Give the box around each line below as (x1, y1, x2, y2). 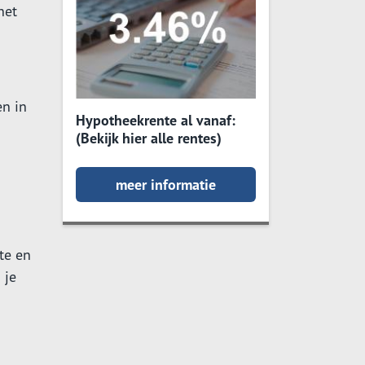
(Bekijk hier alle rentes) (76, 129, 222, 147)
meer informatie (116, 175, 216, 194)
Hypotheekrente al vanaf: (76, 111, 235, 130)
